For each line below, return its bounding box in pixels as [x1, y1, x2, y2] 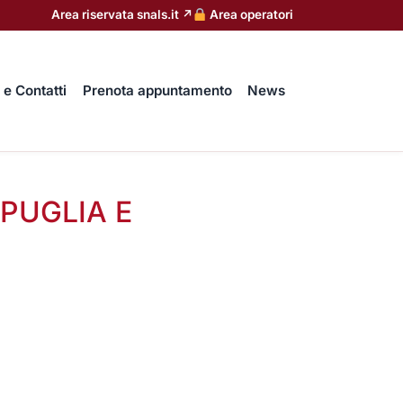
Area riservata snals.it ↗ [50, 7, 193, 22]
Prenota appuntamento [82, 81, 232, 99]
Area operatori [207, 7, 293, 22]
